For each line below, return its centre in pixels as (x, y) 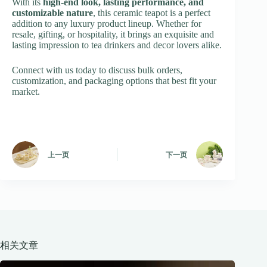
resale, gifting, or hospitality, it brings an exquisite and (113, 34)
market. (26, 91)
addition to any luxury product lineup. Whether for (107, 23)
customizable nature (52, 13)
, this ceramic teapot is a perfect (152, 13)
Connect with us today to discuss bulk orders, (97, 70)
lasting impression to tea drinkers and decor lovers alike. (117, 45)
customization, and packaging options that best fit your (114, 80)
